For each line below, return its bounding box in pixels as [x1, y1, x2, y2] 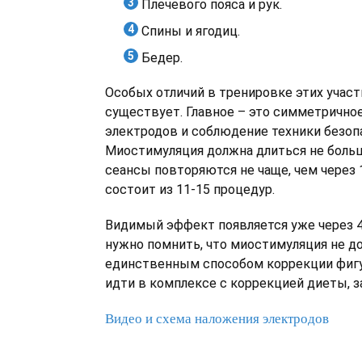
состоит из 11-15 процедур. [105, 182, 275, 197]
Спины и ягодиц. [141, 23, 240, 39]
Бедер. [141, 50, 183, 65]
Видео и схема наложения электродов [105, 311, 329, 326]
